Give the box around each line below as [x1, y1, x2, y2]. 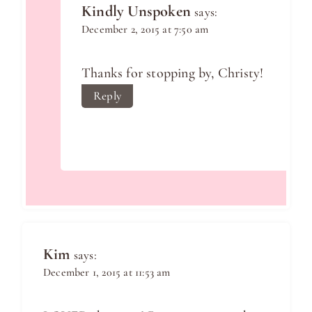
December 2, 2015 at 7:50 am [81, 22, 209, 36]
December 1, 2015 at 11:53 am [43, 265, 171, 279]
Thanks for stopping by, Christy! [81, 64, 264, 81]
